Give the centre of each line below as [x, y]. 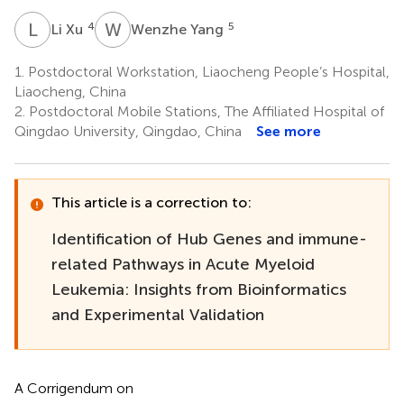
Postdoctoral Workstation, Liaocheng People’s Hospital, [207, 71]
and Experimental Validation [158, 314]
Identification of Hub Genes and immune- [209, 239]
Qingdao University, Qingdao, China [128, 131]
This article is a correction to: [151, 202]
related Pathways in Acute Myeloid [183, 264]
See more [289, 131]
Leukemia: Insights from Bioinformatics [199, 289]
